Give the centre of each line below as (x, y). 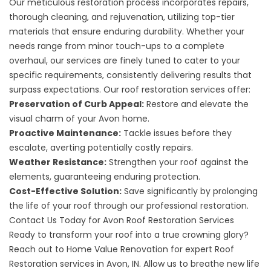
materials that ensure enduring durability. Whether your (127, 31)
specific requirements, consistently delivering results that (130, 75)
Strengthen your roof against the (178, 162)
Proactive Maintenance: (65, 133)
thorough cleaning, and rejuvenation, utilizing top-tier (122, 17)
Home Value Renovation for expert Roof (149, 249)
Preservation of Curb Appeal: (77, 104)
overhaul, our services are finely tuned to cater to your (125, 60)
